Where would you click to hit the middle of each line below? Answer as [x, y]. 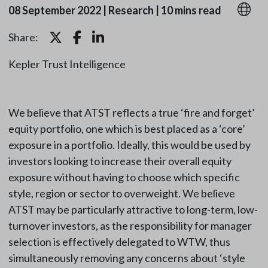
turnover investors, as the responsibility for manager [130, 226]
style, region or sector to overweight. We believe [121, 194]
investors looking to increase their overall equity [120, 161]
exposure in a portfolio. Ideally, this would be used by [129, 145]
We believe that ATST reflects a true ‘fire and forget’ [131, 113]
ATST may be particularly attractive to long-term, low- [133, 210]
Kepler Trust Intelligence [67, 64]
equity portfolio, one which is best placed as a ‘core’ [127, 129]
